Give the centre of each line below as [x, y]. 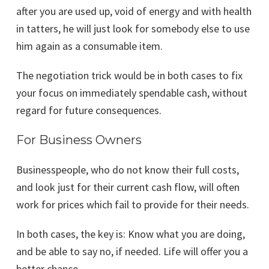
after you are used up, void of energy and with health [134, 11]
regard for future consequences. [89, 110]
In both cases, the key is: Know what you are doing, [131, 234]
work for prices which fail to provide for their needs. [133, 205]
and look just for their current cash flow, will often [128, 187]
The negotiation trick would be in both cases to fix [129, 76]
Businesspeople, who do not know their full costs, [128, 170]
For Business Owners [79, 140]
